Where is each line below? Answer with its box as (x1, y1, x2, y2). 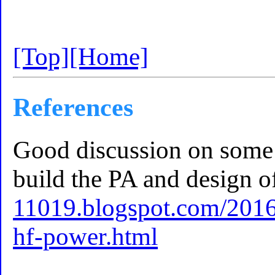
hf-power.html (13, 223, 158, 251)
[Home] (69, 42, 149, 71)
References (13, 92, 134, 122)
